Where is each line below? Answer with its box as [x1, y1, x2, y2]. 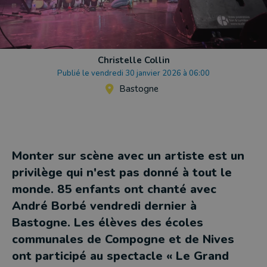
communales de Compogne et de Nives [12, 231, 234, 247]
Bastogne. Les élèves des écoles [12, 215, 203, 231]
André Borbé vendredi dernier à [12, 198, 197, 214]
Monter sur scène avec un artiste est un [12, 148, 244, 164]
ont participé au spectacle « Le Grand [12, 248, 229, 264]
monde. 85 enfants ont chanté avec [12, 181, 216, 197]
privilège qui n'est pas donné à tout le [12, 164, 232, 181]
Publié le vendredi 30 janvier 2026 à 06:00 [57, 68, 210, 79]
